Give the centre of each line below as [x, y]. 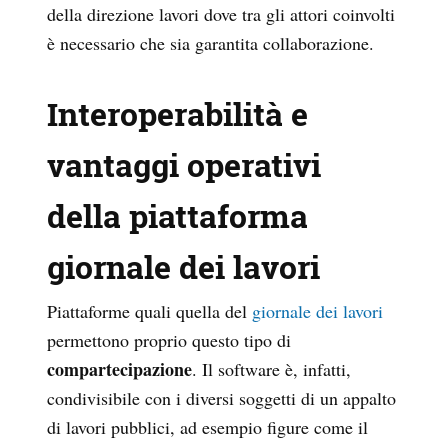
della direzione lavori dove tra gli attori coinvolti [221, 14]
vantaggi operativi [184, 165]
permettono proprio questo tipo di [169, 340]
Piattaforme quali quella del [149, 311]
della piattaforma [177, 216]
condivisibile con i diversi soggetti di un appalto [221, 398]
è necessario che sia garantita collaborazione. [210, 43]
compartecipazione [119, 369]
